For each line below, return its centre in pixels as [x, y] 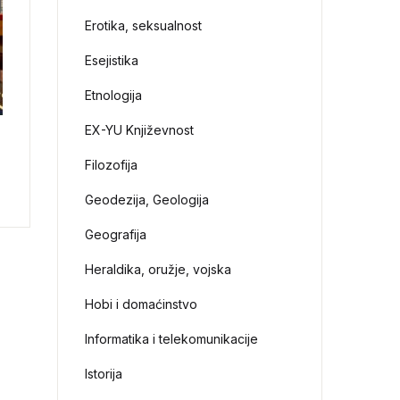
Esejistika [112, 60]
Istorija [104, 374]
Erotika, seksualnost [144, 25]
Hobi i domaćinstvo [142, 304]
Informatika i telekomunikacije [172, 339]
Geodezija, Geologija [147, 200]
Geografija [116, 234]
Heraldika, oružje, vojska [158, 269]
